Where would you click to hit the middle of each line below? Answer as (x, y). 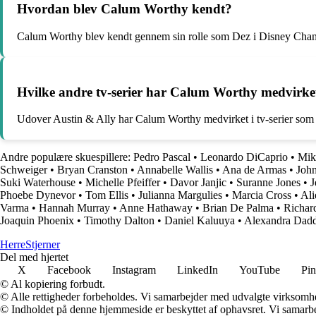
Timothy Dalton (119, 221)
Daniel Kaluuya (200, 221)
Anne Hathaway (156, 208)
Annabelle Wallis (175, 170)
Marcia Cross (262, 195)
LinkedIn (197, 270)
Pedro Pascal (162, 157)
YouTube (260, 270)
